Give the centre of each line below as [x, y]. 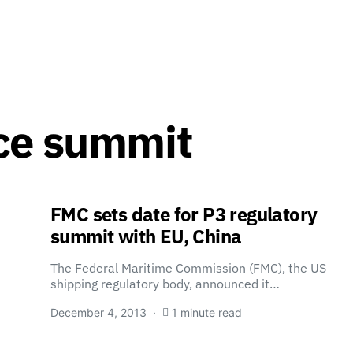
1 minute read [207, 312]
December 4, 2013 [98, 312]
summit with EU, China [146, 236]
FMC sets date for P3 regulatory [184, 214]
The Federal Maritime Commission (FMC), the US [188, 268]
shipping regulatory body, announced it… [165, 284]
